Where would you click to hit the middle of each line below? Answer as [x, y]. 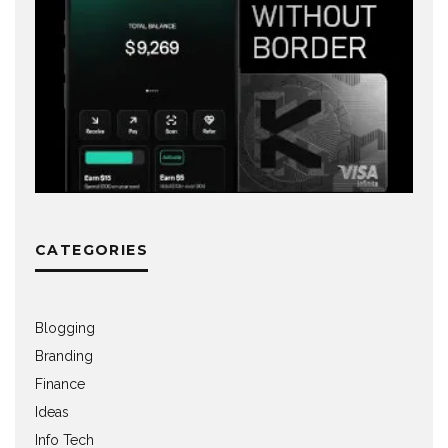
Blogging [65, 328]
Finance [60, 384]
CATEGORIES [91, 250]
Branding [64, 356]
